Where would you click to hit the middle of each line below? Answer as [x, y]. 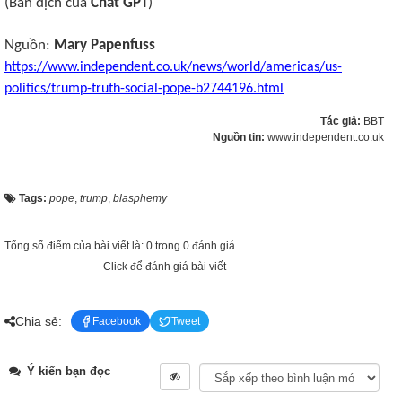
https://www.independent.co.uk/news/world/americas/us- [173, 67]
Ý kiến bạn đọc [67, 371]
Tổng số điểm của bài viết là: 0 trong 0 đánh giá [120, 246]
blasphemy [140, 198]
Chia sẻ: [39, 321]
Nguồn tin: [240, 137]
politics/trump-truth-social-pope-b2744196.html [144, 89]
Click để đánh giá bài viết [165, 267]
